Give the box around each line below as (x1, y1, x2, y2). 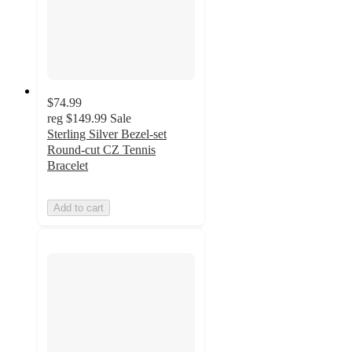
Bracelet (47, 158, 88, 172)
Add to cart (53, 201, 104, 214)
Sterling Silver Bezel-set (47, 126, 167, 141)
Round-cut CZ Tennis (47, 142, 156, 156)
